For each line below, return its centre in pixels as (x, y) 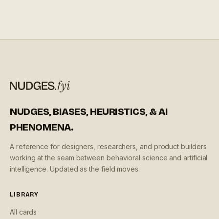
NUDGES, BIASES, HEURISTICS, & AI (89, 111)
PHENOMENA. (42, 127)
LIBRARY (24, 195)
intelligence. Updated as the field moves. (75, 169)
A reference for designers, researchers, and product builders (108, 146)
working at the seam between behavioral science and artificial (109, 158)
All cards (23, 212)
